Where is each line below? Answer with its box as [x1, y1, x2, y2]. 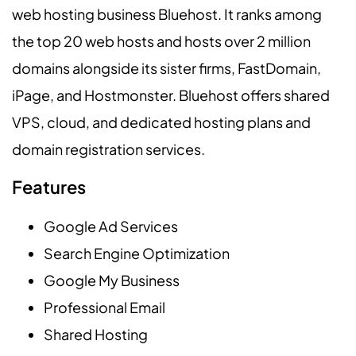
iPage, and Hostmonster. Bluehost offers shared [12, 85, 330, 104]
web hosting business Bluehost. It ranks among [12, 4, 322, 23]
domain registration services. [12, 139, 205, 158]
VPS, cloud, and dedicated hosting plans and [12, 112, 311, 131]
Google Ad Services [44, 217, 178, 236]
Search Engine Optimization [44, 244, 230, 263]
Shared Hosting [44, 325, 148, 344]
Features [12, 176, 86, 199]
